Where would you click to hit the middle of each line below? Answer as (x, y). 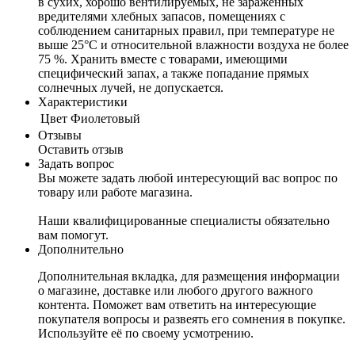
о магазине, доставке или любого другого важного (176, 290)
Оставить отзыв (81, 149)
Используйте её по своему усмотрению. (146, 333)
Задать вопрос (76, 163)
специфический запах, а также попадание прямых (174, 73)
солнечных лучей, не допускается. (131, 87)
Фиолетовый (105, 118)
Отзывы (60, 135)
